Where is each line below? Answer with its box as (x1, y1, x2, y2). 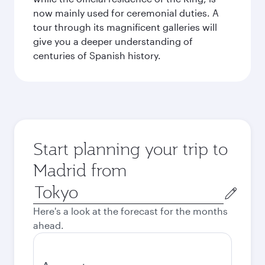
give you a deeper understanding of (33, 35, 193, 47)
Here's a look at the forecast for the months (33, 205, 228, 216)
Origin (33, 182, 60, 193)
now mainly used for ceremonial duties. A (33, 7, 219, 18)
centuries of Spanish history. (33, 50, 161, 61)
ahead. (33, 219, 64, 231)
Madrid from (33, 159, 127, 181)
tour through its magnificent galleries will (33, 21, 217, 33)
